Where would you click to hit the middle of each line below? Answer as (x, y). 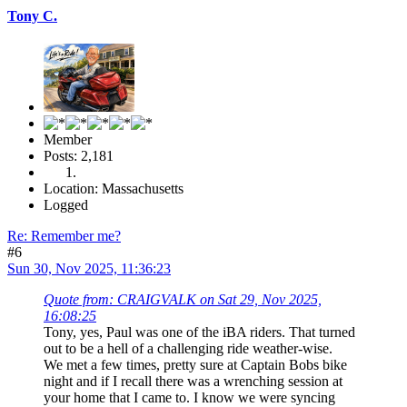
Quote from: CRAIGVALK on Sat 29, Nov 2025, (183, 300)
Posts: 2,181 (79, 156)
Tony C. (32, 15)
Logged (66, 205)
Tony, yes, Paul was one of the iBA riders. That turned (199, 333)
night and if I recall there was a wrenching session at (193, 382)
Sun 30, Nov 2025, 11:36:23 (89, 269)
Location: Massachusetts (114, 189)
